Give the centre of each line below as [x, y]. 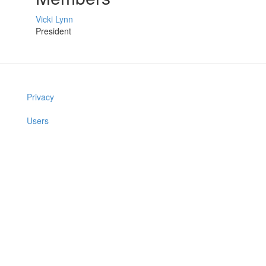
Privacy [40, 97]
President [53, 31]
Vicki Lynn [54, 19]
